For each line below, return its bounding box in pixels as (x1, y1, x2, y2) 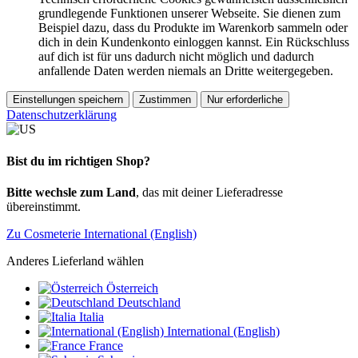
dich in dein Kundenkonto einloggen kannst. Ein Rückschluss (38, 35, 349, 50)
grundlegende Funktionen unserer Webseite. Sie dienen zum (38, 6, 340, 21)
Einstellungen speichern (13, 93, 123, 106)
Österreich (106, 281, 158, 295)
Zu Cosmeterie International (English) (6, 227, 197, 241)
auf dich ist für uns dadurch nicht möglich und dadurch (38, 50, 314, 64)
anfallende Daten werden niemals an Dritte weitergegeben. (38, 64, 333, 78)
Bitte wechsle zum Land (6, 185, 136, 199)
